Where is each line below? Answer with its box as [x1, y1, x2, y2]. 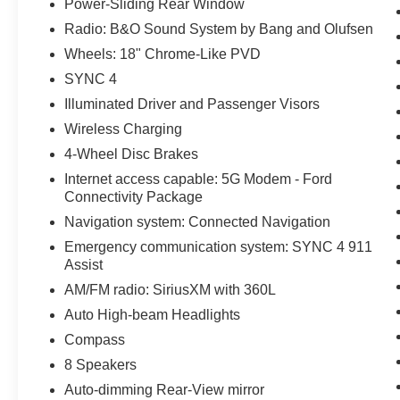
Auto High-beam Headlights [64, 307, 241, 323]
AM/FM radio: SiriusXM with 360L [64, 282, 277, 298]
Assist [64, 257, 104, 273]
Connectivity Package [64, 189, 204, 205]
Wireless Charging [64, 121, 183, 137]
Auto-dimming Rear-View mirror [64, 382, 265, 398]
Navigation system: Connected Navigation [64, 214, 331, 230]
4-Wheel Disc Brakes [64, 146, 199, 162]
